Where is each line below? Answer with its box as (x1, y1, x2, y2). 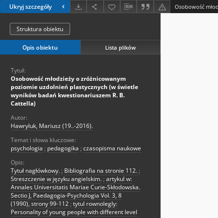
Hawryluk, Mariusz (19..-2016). (11, 122, 93, 130)
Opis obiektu (22, 43, 58, 52)
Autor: (11, 113, 27, 122)
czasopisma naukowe (83, 144, 141, 153)
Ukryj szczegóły (9, 2, 52, 11)
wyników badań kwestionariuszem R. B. (11, 91, 125, 100)
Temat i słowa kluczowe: (11, 136, 76, 145)
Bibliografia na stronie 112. (64, 166, 137, 175)
